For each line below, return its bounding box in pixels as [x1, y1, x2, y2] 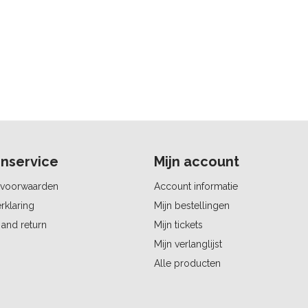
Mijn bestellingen [154, 199, 230, 211]
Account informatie [154, 180, 238, 192]
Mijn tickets [154, 219, 203, 230]
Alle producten [154, 257, 221, 269]
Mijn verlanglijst [154, 238, 222, 250]
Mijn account [154, 153, 239, 170]
